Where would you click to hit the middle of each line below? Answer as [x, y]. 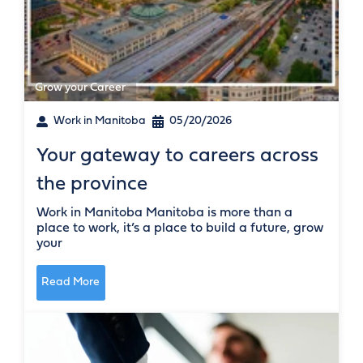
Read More [71, 283]
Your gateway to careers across [177, 156]
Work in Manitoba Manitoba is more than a [164, 213]
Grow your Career [80, 88]
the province [92, 184]
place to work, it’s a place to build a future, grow [180, 228]
